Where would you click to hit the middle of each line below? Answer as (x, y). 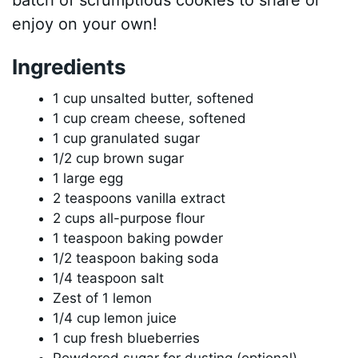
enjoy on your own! (85, 24)
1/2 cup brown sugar (119, 158)
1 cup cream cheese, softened (150, 118)
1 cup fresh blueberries (127, 338)
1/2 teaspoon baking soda (136, 258)
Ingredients (70, 66)
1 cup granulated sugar (127, 138)
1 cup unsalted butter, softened (154, 98)
